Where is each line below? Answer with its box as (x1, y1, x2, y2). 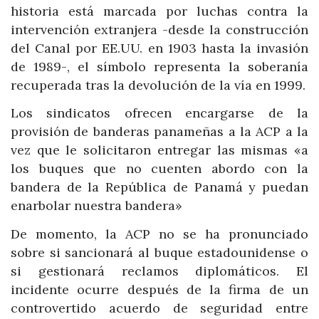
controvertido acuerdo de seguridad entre (11, 299, 308, 316)
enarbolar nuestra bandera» (11, 197, 182, 214)
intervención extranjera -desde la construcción (11, 21, 308, 38)
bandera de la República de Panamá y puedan (11, 179, 308, 196)
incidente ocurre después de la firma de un (11, 281, 308, 298)
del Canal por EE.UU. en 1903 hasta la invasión (11, 39, 308, 56)
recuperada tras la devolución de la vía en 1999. (11, 76, 305, 93)
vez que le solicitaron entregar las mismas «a (11, 142, 308, 159)
